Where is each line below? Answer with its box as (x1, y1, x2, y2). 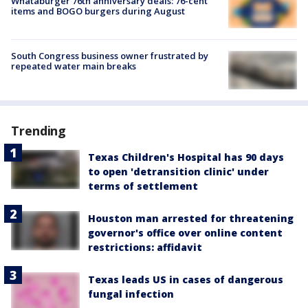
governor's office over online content (88, 226, 283, 240)
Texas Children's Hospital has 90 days (88, 151, 284, 164)
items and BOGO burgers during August (11, 4, 185, 17)
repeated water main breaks (11, 60, 136, 73)
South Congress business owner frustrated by (11, 49, 208, 63)
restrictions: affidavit (88, 241, 202, 254)
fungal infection (88, 287, 174, 301)
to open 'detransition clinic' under (88, 165, 269, 179)
